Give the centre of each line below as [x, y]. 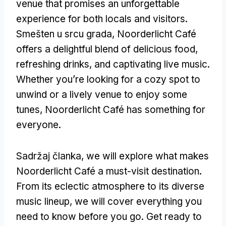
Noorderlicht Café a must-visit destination [108, 171]
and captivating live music [151, 64]
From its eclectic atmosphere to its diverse [110, 186]
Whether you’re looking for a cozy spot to [108, 79]
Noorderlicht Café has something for [125, 109]
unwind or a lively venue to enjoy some [102, 94]
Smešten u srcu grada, [67, 34]
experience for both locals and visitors [101, 19]
